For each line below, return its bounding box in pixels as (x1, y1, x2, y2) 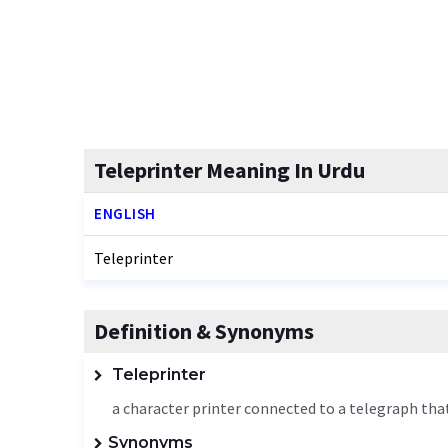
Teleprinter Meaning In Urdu (94, 156, 365, 184)
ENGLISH (94, 204, 156, 223)
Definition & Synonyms (94, 317, 314, 345)
